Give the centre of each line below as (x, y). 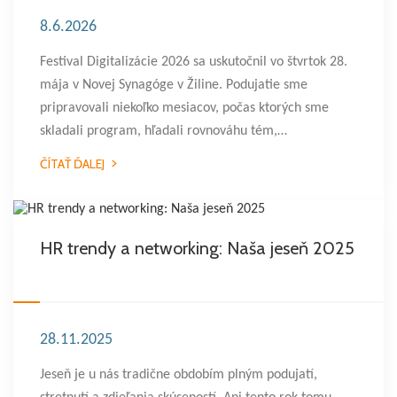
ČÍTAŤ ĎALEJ (72, 164)
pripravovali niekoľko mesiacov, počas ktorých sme (184, 108)
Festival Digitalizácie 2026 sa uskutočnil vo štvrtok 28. (194, 62)
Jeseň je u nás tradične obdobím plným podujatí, (179, 375)
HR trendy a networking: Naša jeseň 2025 (197, 248)
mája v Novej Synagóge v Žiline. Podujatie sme (174, 85)
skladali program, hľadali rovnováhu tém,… (163, 131)
